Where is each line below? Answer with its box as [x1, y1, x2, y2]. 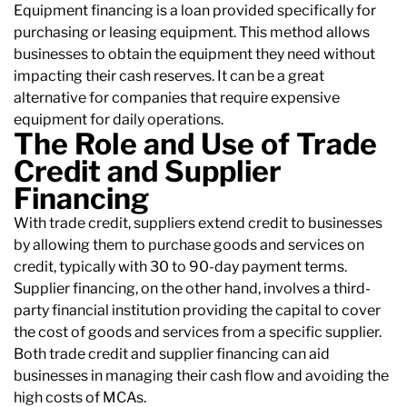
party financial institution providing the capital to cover [14, 302, 381, 320]
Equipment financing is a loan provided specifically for [14, 2, 376, 20]
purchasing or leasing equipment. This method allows [14, 24, 370, 42]
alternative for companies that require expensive [14, 89, 340, 107]
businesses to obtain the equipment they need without [14, 45, 375, 64]
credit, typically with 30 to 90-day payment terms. [14, 258, 347, 276]
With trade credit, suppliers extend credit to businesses [14, 214, 382, 233]
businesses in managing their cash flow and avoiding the [14, 367, 389, 385]
